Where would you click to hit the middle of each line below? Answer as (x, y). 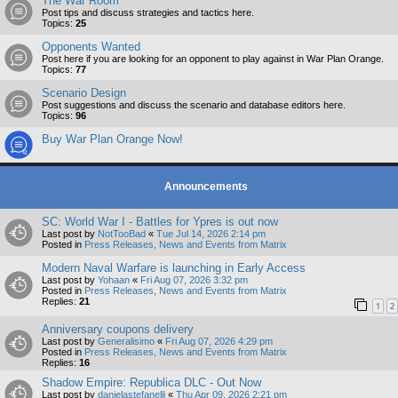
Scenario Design (84, 92)
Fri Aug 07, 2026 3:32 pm (194, 279)
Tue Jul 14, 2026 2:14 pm (211, 233)
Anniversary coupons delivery (118, 330)
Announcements (206, 186)
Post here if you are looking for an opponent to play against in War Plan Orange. (213, 58)
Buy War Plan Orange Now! (112, 139)
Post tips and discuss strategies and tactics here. (148, 12)
